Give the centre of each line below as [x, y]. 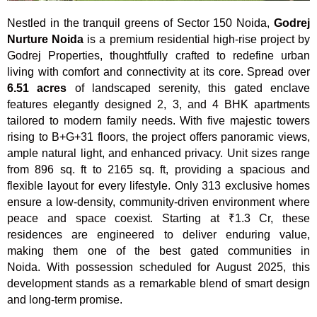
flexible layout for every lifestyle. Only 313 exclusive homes [158, 185]
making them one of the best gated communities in [158, 250]
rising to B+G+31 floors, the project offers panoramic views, [158, 137]
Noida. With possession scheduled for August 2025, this [158, 267]
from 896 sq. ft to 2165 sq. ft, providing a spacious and [158, 169]
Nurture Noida [46, 39]
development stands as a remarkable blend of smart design [158, 283]
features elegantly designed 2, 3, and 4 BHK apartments [158, 104]
